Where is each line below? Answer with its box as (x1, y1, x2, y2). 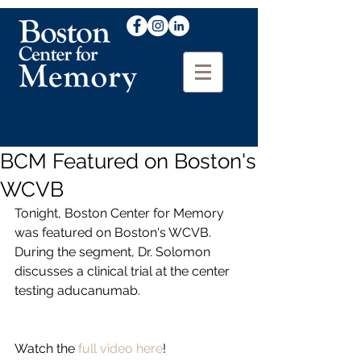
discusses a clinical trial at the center (15, 263, 233, 279)
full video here (78, 341, 163, 356)
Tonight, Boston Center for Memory (15, 205, 227, 221)
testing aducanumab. (15, 283, 140, 298)
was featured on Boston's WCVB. (15, 225, 214, 240)
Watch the (15, 341, 78, 356)
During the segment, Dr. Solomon (15, 244, 214, 259)
